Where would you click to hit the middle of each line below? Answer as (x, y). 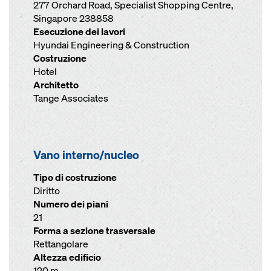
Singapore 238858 (73, 18)
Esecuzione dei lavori (79, 32)
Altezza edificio (67, 257)
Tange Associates (71, 98)
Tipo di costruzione (75, 178)
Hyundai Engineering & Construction (111, 45)
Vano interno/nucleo (86, 155)
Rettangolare (61, 244)
